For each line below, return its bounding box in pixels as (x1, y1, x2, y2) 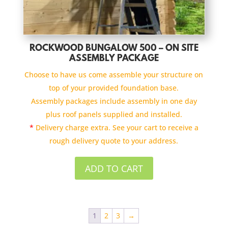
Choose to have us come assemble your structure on (24, 70, 204, 80)
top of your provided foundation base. (49, 83, 179, 93)
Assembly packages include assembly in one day (31, 96, 197, 106)
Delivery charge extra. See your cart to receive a (33, 123, 198, 133)
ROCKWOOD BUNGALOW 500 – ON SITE (29, 44, 198, 54)
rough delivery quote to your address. (49, 136, 179, 146)
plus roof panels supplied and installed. (45, 109, 182, 120)
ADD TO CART (84, 162, 143, 175)
